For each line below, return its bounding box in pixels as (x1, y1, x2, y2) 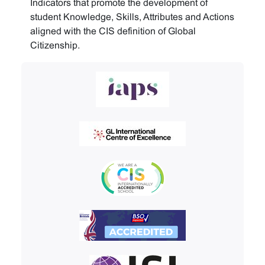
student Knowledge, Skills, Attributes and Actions (30, 12, 234, 22)
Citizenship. (30, 40, 80, 50)
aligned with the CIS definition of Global (30, 26, 196, 36)
